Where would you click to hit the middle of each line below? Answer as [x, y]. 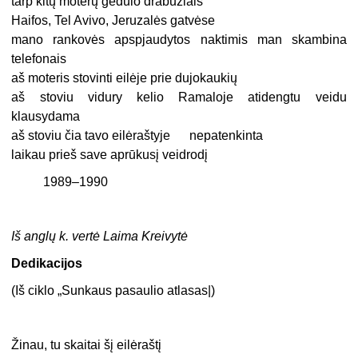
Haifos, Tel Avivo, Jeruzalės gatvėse [113, 21]
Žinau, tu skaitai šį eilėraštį [87, 345]
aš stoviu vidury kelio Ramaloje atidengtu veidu [179, 97]
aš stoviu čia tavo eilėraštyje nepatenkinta [137, 136]
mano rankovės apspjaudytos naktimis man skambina [179, 40]
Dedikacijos [47, 264]
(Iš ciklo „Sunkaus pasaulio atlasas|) [113, 291]
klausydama [46, 117]
